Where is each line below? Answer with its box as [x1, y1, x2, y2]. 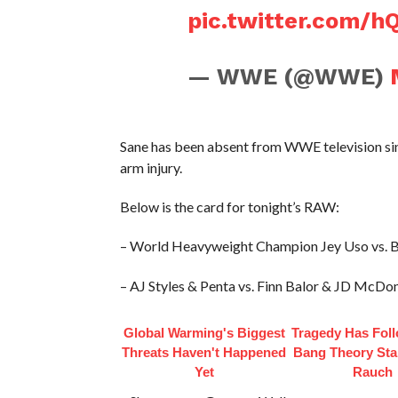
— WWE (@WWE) [187, 62, 390, 90]
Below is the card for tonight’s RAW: [119, 197, 339, 215]
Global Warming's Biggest [123, 324, 285, 340]
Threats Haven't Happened [122, 344, 287, 360]
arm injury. [119, 158, 182, 176]
